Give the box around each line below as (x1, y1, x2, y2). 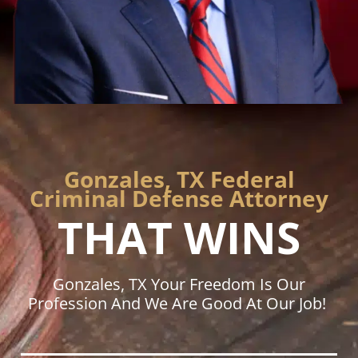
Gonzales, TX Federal (63, 164, 295, 195)
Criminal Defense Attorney (30, 183, 328, 214)
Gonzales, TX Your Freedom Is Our (53, 273, 305, 296)
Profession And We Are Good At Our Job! (28, 292, 330, 315)
